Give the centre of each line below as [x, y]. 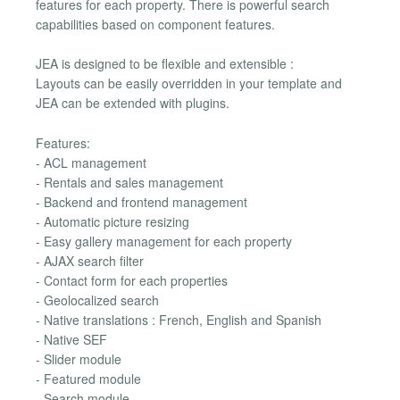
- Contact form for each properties [132, 280]
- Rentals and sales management [129, 182]
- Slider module [79, 358]
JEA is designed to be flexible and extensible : [165, 64]
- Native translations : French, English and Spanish [179, 319]
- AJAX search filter [90, 260]
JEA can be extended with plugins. [133, 103]
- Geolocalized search [97, 300]
